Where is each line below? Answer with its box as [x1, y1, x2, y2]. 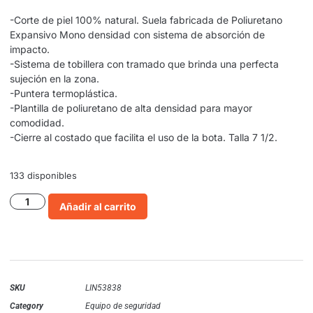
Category [10, 300, 43, 311]
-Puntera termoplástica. [10, 87, 117, 99]
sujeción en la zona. [10, 72, 99, 85]
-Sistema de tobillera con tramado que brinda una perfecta [10, 57, 279, 70]
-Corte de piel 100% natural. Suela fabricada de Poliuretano [10, 13, 282, 26]
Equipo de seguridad [85, 300, 161, 311]
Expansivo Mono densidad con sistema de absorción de [10, 28, 265, 41]
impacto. [10, 43, 50, 55]
